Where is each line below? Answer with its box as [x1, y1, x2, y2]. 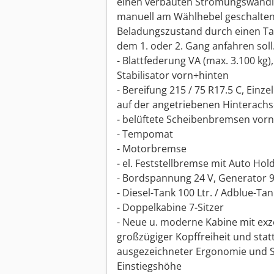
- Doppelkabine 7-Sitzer [117, 201, 224, 215]
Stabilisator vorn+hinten [117, 68, 229, 83]
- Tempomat [117, 127, 173, 141]
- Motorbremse [117, 142, 187, 156]
